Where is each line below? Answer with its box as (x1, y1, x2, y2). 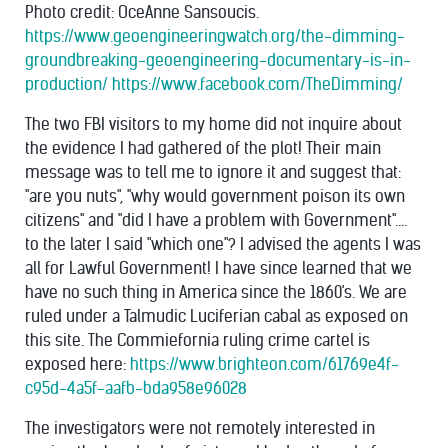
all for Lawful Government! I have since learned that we (25, 259, 412, 278)
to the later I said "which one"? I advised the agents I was (25, 235, 421, 254)
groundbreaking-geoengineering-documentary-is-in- (25, 51, 411, 70)
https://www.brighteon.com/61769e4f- (130, 355, 399, 374)
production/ (25, 75, 108, 94)
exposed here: (25, 355, 130, 374)
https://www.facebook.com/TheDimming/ (112, 75, 403, 94)
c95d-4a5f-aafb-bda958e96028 (25, 379, 247, 398)
